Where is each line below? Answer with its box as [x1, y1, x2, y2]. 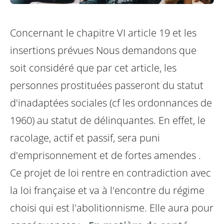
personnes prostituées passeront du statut [10, 78, 203, 92]
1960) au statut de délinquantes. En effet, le [10, 113, 205, 127]
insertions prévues [10, 43, 93, 57]
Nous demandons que [96, 43, 196, 57]
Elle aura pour [147, 201, 213, 215]
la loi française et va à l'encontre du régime [10, 183, 204, 197]
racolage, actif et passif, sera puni [10, 131, 160, 145]
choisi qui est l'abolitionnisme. [10, 201, 147, 215]
